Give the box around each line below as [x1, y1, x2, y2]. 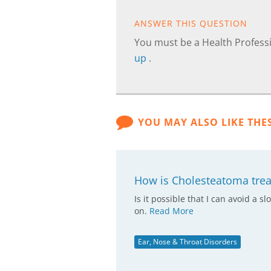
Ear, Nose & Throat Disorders [138, 237, 237, 247]
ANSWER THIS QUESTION [134, 18, 247, 29]
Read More [149, 205, 194, 217]
